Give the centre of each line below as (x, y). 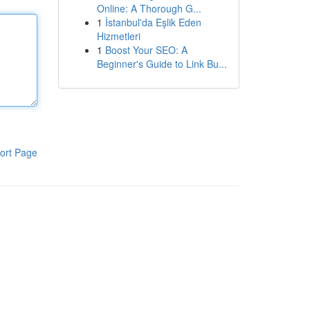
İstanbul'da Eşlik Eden (153, 22)
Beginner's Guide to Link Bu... (162, 64)
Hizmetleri (118, 36)
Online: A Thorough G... (149, 8)
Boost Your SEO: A (146, 50)
